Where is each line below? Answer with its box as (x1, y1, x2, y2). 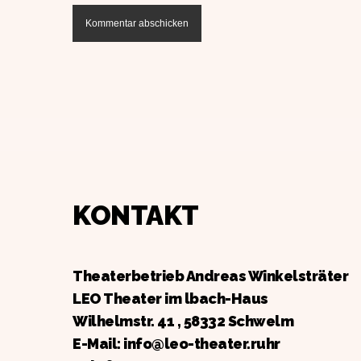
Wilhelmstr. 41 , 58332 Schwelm (73, 313, 293, 330)
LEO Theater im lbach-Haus (73, 290, 268, 307)
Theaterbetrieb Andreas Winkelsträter (73, 268, 348, 284)
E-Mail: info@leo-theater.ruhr (73, 335, 280, 352)
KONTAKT (73, 200, 199, 231)
